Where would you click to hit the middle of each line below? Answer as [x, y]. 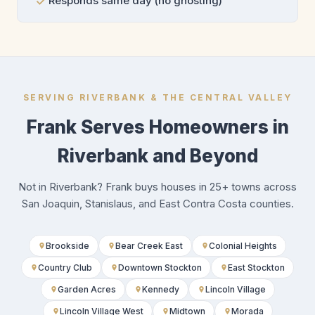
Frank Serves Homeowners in [157, 127]
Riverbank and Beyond [157, 156]
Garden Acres [86, 290]
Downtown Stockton [160, 268]
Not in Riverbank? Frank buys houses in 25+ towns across [157, 187]
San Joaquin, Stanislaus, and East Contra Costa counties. [157, 204]
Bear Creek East [149, 246]
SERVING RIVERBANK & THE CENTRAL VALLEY [157, 98]
